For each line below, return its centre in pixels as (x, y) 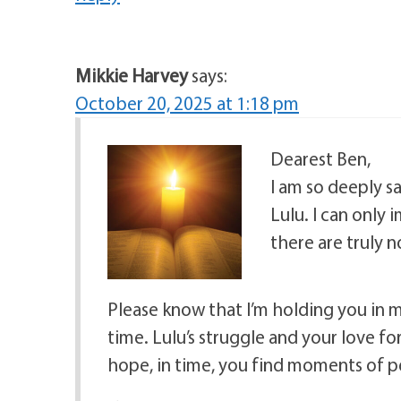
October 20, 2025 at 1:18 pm (187, 103)
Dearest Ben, (320, 158)
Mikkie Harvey (132, 75)
